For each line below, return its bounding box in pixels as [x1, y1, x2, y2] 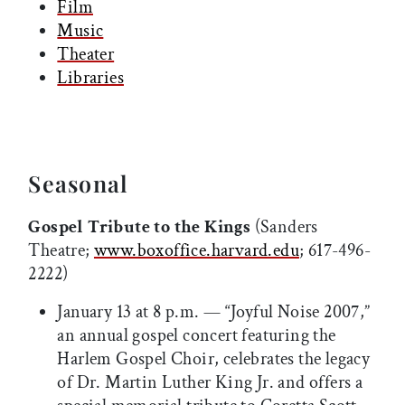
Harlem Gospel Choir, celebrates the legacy [57, 347, 371, 372]
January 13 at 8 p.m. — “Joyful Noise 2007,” [57, 300, 371, 325]
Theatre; [28, 239, 94, 263]
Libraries [57, 66, 124, 90]
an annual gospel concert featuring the [57, 324, 336, 348]
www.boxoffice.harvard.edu [93, 239, 299, 263]
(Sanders [250, 215, 318, 240]
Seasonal [28, 168, 129, 199]
